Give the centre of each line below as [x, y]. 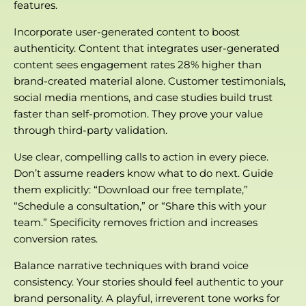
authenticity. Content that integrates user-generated [147, 48]
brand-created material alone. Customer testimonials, [150, 81]
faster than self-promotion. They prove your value [138, 114]
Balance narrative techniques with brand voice [131, 266]
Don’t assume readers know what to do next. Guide [143, 173]
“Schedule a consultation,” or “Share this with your [140, 206]
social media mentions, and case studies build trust [143, 98]
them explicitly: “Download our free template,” [131, 190]
